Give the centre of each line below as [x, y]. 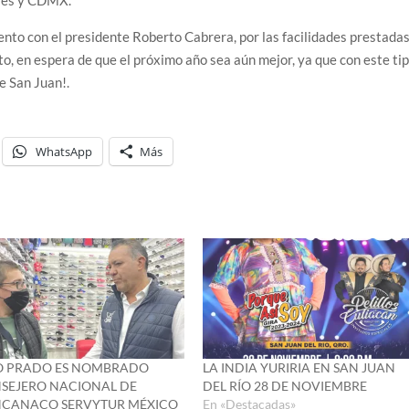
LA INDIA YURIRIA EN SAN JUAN [299, 368]
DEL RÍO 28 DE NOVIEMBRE [284, 386]
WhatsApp [64, 151]
